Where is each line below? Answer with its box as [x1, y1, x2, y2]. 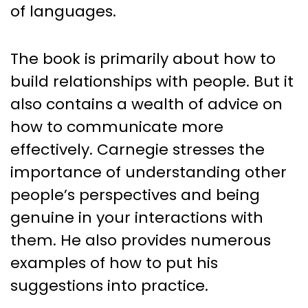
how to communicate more [10, 115, 223, 137]
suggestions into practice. [10, 274, 208, 296]
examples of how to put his [10, 252, 218, 274]
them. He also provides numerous [10, 229, 271, 251]
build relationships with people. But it [10, 70, 294, 92]
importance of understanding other [10, 161, 287, 183]
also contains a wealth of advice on [10, 93, 283, 115]
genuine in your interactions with [10, 206, 263, 228]
